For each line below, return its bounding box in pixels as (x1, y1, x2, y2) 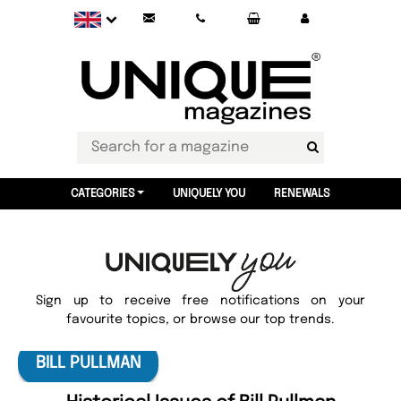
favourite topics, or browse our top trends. (66, 313, 335, 326)
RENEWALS (273, 188, 330, 200)
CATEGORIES (71, 188, 136, 200)
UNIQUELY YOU (172, 188, 245, 200)
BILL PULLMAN (36, 354, 141, 371)
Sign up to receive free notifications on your (36, 294, 365, 307)
